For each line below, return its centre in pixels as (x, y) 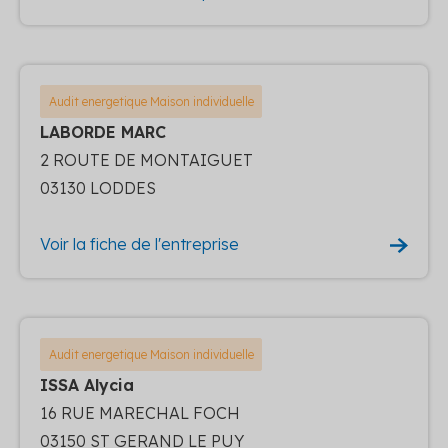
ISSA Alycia (87, 384)
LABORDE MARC (103, 131)
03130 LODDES (98, 187)
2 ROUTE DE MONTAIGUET (146, 159)
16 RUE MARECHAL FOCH (140, 412)
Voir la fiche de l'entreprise (139, 243)
